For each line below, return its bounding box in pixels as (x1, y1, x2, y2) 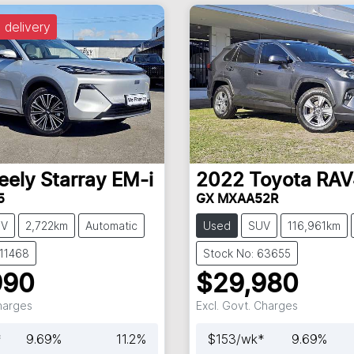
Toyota (248, 171, 311, 190)
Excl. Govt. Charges (195, 298, 298, 312)
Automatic (85, 218, 137, 232)
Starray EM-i (40, 171, 153, 190)
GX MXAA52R (195, 192, 278, 205)
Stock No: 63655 (202, 246, 291, 260)
